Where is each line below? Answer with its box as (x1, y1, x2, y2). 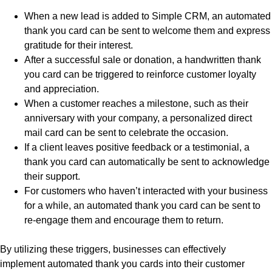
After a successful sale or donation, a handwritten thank (24, 54, 261, 65)
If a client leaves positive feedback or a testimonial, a (24, 141, 250, 152)
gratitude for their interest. (24, 39, 133, 50)
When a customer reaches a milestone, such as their (24, 98, 248, 109)
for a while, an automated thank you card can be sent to (24, 200, 260, 211)
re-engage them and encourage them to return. (24, 214, 223, 225)
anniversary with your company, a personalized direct (24, 112, 252, 123)
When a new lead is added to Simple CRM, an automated (24, 10, 271, 21)
